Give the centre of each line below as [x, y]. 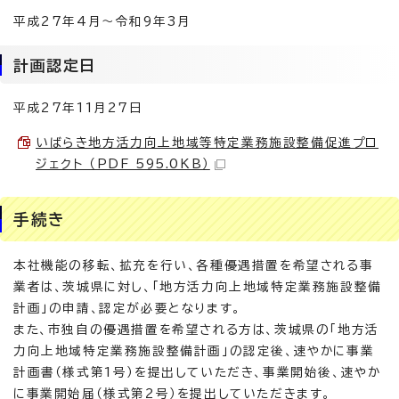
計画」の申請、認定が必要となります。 [127, 308]
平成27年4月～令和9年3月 [102, 21]
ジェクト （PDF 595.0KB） [123, 164]
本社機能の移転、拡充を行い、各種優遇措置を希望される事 [194, 265]
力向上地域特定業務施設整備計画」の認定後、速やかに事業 [194, 351]
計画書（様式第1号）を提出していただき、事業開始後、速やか [197, 372]
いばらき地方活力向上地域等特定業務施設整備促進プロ [208, 142]
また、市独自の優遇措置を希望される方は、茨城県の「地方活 [196, 330]
